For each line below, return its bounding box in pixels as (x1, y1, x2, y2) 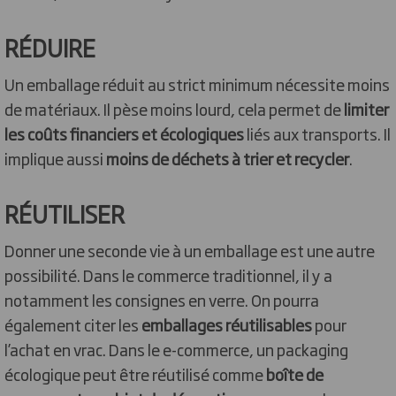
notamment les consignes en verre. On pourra (4, 288, 319, 311)
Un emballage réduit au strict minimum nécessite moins (4, 72, 390, 95)
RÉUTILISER (4, 196, 129, 231)
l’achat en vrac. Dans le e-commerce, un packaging (4, 338, 348, 361)
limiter (344, 97, 389, 120)
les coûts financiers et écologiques (4, 122, 244, 145)
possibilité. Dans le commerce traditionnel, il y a (4, 263, 332, 286)
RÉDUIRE (4, 30, 100, 65)
